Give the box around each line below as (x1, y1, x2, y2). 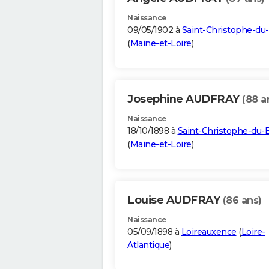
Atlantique (127, 240, 169, 251)
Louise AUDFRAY (127, 193, 223, 207)
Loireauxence (181, 226, 237, 238)
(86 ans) (222, 195, 262, 207)
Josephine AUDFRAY (127, 92, 242, 106)
